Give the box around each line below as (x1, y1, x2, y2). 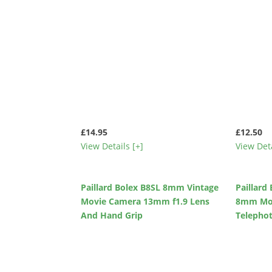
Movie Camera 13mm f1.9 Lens (81, 195, 210, 207)
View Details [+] (81, 140, 144, 152)
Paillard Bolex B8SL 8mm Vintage (81, 181, 219, 193)
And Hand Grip (81, 209, 143, 221)
